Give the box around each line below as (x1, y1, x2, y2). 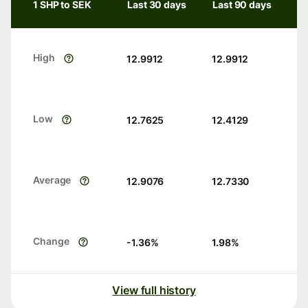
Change (33, 235, 69, 247)
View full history (112, 283, 196, 298)
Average (33, 174, 71, 186)
